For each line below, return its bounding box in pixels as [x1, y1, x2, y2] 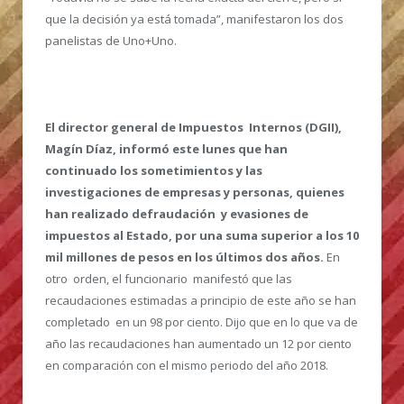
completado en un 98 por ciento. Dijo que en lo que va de [45, 313, 358, 330]
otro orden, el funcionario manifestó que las [45, 270, 292, 287]
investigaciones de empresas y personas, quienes [45, 183, 344, 200]
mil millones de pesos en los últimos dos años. [45, 248, 326, 265]
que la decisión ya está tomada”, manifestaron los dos [45, 10, 344, 27]
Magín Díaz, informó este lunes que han [45, 140, 288, 157]
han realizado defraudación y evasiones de [45, 205, 308, 222]
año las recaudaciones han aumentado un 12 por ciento [45, 335, 352, 352]
